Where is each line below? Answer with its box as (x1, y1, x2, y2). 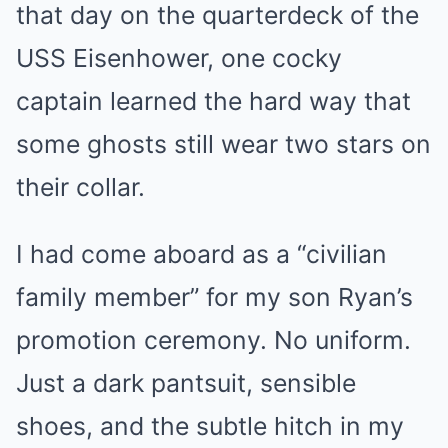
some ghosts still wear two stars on (16, 129, 431, 159)
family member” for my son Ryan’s (16, 282, 413, 312)
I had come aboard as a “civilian (16, 239, 387, 269)
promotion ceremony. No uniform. (16, 325, 411, 355)
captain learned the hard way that (16, 86, 411, 116)
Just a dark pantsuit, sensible (16, 368, 356, 398)
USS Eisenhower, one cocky (16, 43, 342, 73)
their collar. (16, 172, 145, 202)
